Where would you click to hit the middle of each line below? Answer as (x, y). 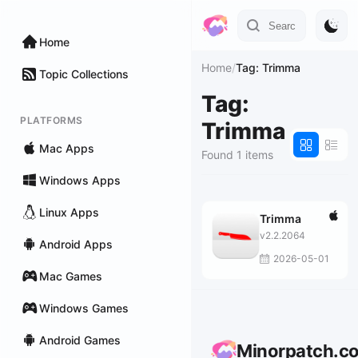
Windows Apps (80, 180)
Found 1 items (237, 155)
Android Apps (76, 244)
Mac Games (71, 276)
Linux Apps (69, 212)
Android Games (80, 340)
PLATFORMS (52, 120)
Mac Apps (67, 148)
